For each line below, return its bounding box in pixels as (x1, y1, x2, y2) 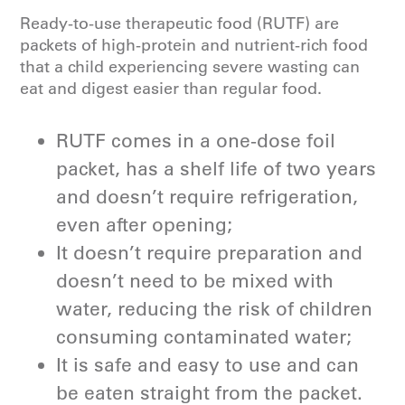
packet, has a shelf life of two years (56, 157, 377, 180)
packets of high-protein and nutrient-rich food (20, 35, 369, 55)
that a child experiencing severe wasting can (20, 57, 361, 77)
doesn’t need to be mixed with (56, 269, 334, 292)
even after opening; (56, 213, 233, 236)
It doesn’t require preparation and (56, 241, 363, 264)
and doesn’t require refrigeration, (56, 185, 359, 208)
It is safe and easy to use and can (56, 353, 360, 376)
